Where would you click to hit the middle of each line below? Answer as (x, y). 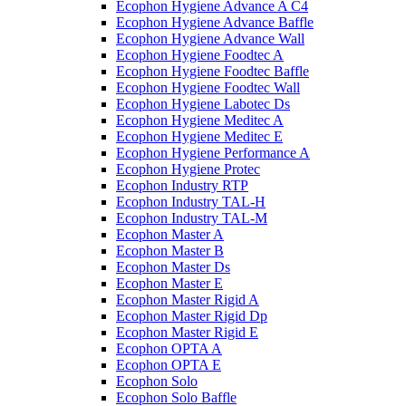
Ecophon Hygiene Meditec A (200, 120)
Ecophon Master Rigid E (187, 332)
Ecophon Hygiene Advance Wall (210, 39)
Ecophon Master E (169, 283)
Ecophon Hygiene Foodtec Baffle (213, 71)
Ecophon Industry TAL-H (191, 202)
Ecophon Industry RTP (182, 185)
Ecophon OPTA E (169, 365)
